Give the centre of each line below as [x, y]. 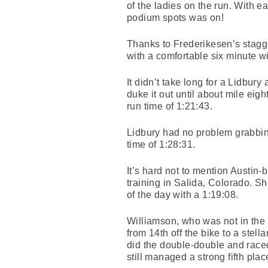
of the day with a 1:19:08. [183, 194]
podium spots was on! [175, 17]
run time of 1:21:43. [170, 106]
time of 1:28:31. [161, 144]
